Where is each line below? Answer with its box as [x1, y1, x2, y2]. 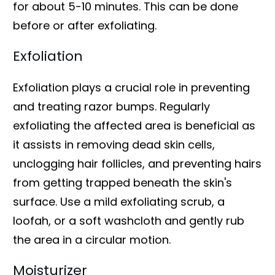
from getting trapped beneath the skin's [13, 174, 232, 190]
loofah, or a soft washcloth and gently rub [13, 212, 244, 228]
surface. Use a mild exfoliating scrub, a [13, 193, 225, 209]
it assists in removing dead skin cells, [13, 136, 215, 152]
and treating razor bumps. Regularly [13, 98, 210, 114]
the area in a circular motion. [13, 231, 171, 247]
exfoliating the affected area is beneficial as [13, 117, 255, 133]
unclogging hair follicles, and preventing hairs [13, 155, 261, 171]
